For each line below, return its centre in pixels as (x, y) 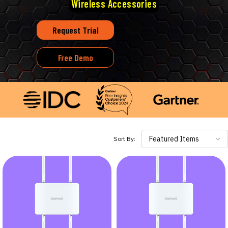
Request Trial (75, 30)
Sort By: (124, 138)
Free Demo (75, 58)
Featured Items (174, 139)
